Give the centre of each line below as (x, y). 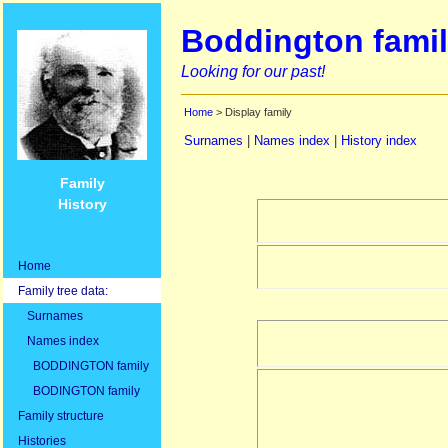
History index (379, 141)
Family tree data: (63, 290)
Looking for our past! (253, 71)
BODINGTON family (79, 390)
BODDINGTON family (83, 365)
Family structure (61, 415)
